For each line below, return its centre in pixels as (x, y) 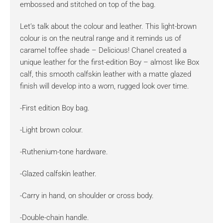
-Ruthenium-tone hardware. (64, 152)
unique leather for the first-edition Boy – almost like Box (110, 62)
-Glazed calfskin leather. (58, 174)
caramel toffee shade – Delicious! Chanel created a (103, 51)
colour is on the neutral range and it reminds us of (101, 39)
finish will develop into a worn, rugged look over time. (105, 86)
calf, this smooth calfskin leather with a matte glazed (106, 74)
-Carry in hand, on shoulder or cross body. (87, 196)
